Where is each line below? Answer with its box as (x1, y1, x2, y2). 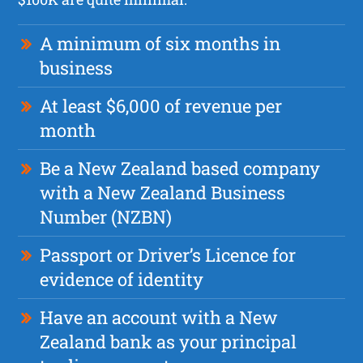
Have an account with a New (40, 305, 279, 329)
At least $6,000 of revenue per (40, 93, 283, 117)
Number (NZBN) (40, 204, 173, 228)
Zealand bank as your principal (40, 329, 297, 353)
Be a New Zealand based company (40, 156, 321, 180)
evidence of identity (40, 267, 204, 291)
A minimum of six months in (40, 31, 281, 55)
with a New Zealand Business (40, 180, 286, 204)
